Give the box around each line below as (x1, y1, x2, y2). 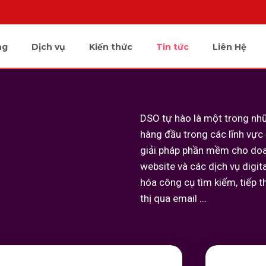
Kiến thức (89, 41, 133, 52)
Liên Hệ (213, 41, 247, 52)
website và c (140, 160, 195, 172)
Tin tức (156, 41, 189, 52)
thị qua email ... (140, 192, 207, 204)
